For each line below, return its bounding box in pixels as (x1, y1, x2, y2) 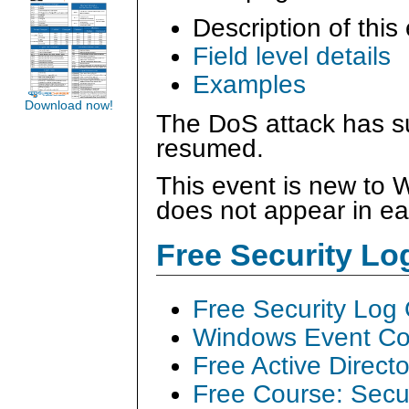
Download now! (24, 99, 113, 112)
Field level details (193, 42, 391, 71)
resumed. (156, 134, 264, 163)
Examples (193, 70, 306, 100)
